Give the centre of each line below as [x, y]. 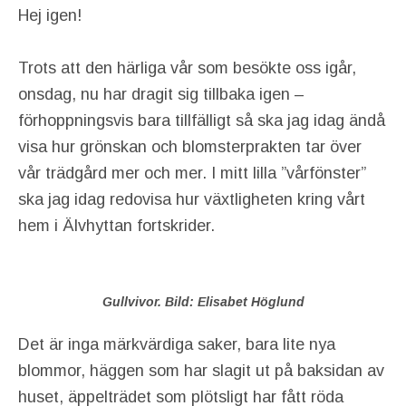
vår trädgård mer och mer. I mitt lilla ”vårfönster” [192, 174]
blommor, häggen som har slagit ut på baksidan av [201, 371]
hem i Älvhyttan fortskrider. [116, 226]
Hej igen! [50, 16]
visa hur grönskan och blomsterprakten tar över [190, 147]
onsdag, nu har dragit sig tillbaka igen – [161, 95]
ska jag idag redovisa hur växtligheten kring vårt [192, 200]
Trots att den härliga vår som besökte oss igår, [187, 68]
